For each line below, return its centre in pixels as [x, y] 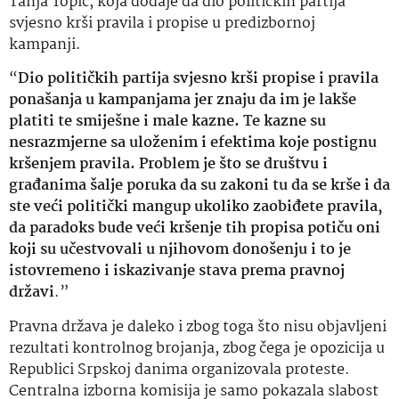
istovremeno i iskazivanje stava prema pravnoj [177, 272]
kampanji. [45, 45]
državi [32, 293]
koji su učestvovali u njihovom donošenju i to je [180, 250]
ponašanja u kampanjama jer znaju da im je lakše [183, 101]
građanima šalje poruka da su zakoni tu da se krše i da [199, 186]
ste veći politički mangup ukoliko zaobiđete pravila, [196, 208]
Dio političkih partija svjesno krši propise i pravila [198, 79]
